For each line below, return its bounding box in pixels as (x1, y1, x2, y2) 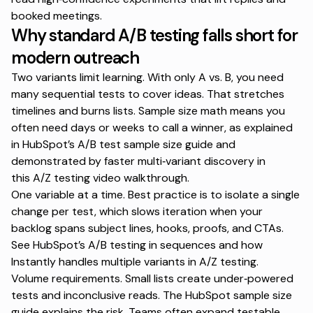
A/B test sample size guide (78, 136, 213, 152)
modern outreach (11, 46, 140, 68)
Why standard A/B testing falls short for (11, 24, 298, 46)
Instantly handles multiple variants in (11, 254, 199, 269)
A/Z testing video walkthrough (33, 170, 187, 185)
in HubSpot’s (11, 136, 78, 152)
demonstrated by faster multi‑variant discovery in (11, 153, 265, 168)
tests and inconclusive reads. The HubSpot (11, 287, 233, 303)
